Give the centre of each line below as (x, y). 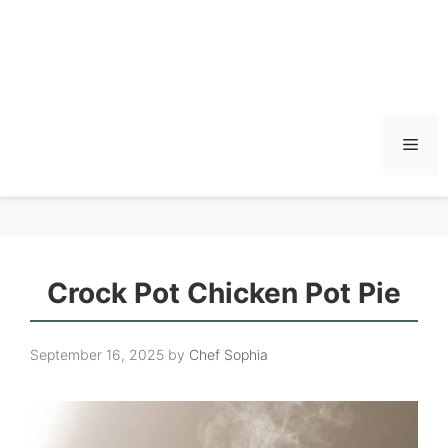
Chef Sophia (228, 354)
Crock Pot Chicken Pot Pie (224, 293)
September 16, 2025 (97, 354)
